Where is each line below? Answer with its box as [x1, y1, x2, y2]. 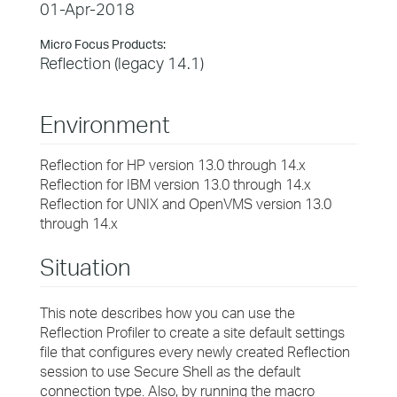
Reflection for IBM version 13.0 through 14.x [40, 175, 311, 193]
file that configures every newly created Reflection [40, 343, 350, 361]
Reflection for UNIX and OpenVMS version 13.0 [40, 195, 331, 213]
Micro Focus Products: [40, 36, 166, 51]
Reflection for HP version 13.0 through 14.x [40, 156, 306, 174]
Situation [40, 253, 131, 281]
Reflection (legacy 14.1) [40, 53, 204, 73]
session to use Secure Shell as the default [40, 362, 300, 380]
